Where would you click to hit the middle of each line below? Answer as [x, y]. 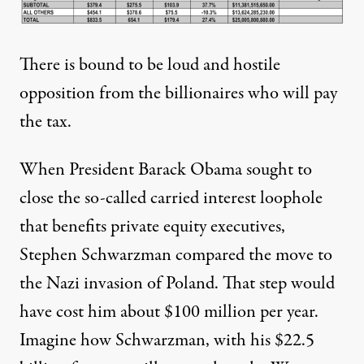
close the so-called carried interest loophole [171, 198]
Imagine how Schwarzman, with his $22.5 [167, 340]
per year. [287, 312]
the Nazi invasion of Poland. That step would [177, 283]
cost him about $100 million [156, 312]
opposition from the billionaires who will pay [178, 93]
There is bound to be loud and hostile [150, 65]
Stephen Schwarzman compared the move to [176, 255]
